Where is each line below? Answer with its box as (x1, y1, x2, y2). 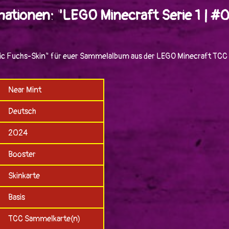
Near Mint (8, 85, 41, 96)
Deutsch (8, 106, 36, 117)
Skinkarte (8, 171, 40, 181)
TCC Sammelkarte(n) (8, 214, 80, 224)
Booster (8, 149, 36, 160)
